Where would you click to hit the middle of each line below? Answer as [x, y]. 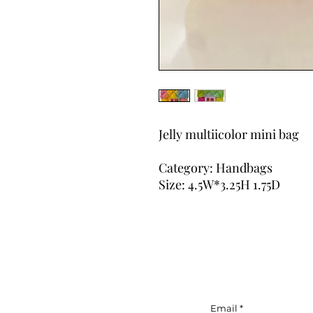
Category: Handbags [216, 167]
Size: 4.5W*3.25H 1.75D [219, 184]
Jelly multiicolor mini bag [229, 134]
